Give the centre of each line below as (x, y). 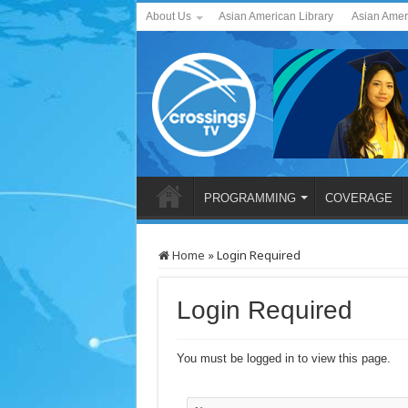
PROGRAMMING (250, 198)
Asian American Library (275, 16)
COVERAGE (358, 198)
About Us (168, 16)
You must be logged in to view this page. (283, 358)
